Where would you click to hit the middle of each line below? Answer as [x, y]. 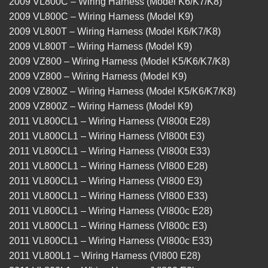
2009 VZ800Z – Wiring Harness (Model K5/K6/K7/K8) [122, 92]
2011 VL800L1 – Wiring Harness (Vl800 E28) [105, 256]
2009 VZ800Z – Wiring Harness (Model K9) [101, 106]
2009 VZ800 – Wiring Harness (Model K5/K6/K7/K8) [119, 62]
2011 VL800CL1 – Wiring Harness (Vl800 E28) [108, 166]
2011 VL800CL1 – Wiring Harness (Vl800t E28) [109, 121]
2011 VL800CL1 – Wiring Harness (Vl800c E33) [111, 241]
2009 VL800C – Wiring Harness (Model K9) [101, 17]
